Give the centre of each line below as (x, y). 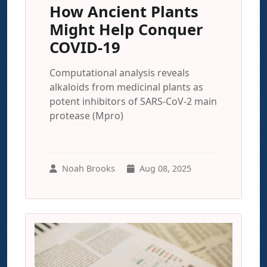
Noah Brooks (89, 168)
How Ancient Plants (124, 12)
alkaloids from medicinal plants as (126, 87)
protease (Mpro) (86, 116)
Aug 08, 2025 (165, 168)
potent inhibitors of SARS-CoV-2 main (133, 101)
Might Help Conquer (126, 30)
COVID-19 (85, 47)
